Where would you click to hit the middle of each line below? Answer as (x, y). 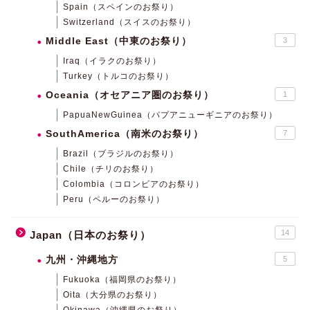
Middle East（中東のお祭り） (119, 41)
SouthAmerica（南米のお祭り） (125, 134)
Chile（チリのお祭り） (111, 168)
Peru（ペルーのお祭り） (114, 199)
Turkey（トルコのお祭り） (118, 76)
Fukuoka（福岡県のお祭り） (122, 279)
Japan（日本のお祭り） (90, 235)
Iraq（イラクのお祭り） (112, 61)
